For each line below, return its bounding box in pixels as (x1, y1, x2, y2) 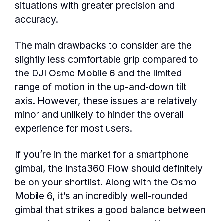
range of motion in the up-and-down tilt (15, 81, 187, 93)
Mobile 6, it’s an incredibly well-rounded (15, 190, 188, 202)
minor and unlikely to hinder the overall (15, 109, 184, 121)
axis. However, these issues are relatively (15, 95, 197, 107)
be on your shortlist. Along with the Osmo (15, 176, 197, 188)
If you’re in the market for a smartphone (15, 148, 189, 161)
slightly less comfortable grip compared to (15, 53, 198, 66)
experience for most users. (15, 122, 132, 135)
